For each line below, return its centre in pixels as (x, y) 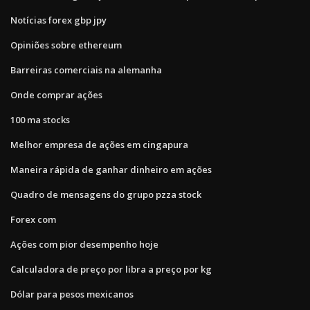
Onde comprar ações (56, 94)
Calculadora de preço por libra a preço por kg (111, 269)
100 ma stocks (40, 119)
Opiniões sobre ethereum (66, 45)
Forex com (33, 219)
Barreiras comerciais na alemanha (86, 70)
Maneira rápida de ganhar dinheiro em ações (111, 169)
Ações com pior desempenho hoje (84, 244)
